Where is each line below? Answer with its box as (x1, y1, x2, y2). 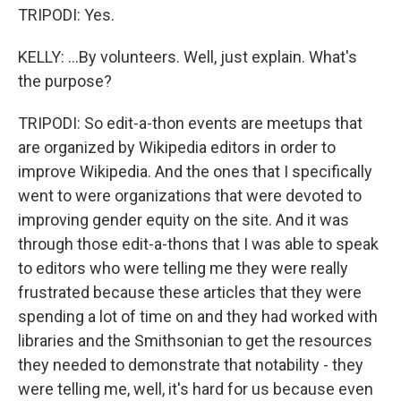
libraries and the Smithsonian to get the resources (18, 331, 372, 350)
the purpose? (18, 72, 112, 90)
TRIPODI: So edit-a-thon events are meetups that (18, 114, 363, 132)
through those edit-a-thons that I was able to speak (18, 235, 379, 253)
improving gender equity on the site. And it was (18, 210, 349, 229)
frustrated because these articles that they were (18, 283, 362, 302)
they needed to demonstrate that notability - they (18, 355, 363, 374)
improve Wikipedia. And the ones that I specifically (18, 162, 372, 181)
